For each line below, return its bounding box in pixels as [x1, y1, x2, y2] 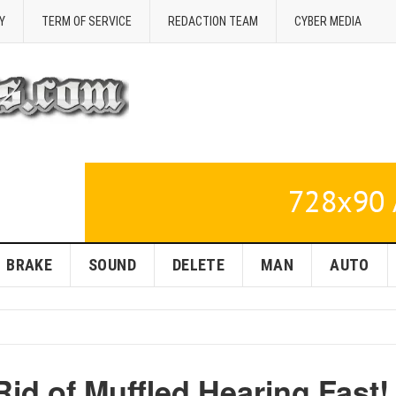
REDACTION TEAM [168, 14, 258, 28]
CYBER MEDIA [294, 14, 362, 28]
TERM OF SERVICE [42, 14, 132, 28]
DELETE [171, 255, 225, 274]
